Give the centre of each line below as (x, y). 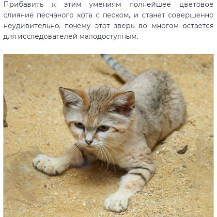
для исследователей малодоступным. (70, 36)
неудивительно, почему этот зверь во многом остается (108, 25)
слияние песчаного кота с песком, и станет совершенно (108, 15)
